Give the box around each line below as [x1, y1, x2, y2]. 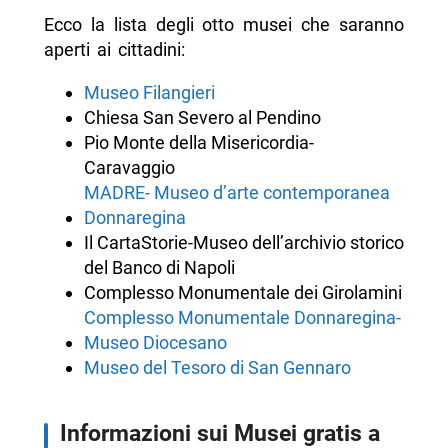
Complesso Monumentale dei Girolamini [83, 282, 402, 303]
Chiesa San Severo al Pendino [83, 107, 321, 128]
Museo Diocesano [83, 332, 227, 353]
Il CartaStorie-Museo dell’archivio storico [83, 232, 404, 253]
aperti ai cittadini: [43, 39, 185, 60]
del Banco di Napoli [83, 257, 235, 278]
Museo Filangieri [83, 82, 215, 103]
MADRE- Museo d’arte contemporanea [83, 182, 390, 203]
